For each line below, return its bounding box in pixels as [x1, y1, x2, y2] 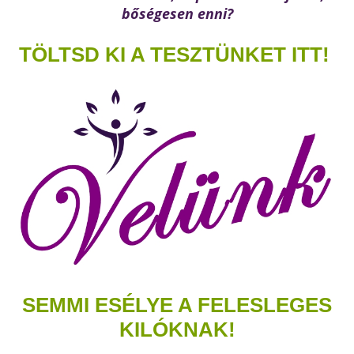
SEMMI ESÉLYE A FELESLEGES [22, 293, 332, 317]
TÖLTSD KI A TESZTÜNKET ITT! [19, 43, 330, 66]
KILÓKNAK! [119, 318, 235, 341]
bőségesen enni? [121, 4, 233, 23]
